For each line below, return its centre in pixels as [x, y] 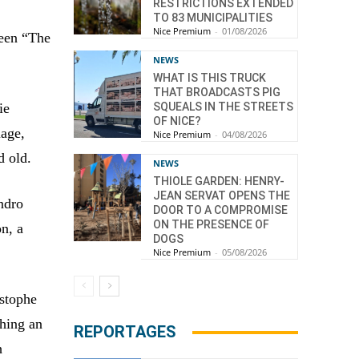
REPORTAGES [125, 332]
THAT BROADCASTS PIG [217, 93]
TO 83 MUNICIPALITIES [213, 18]
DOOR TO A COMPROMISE [220, 210]
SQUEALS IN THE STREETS [223, 107]
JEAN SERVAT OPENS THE [222, 196]
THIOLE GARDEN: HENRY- [219, 182]
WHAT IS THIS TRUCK [210, 78]
